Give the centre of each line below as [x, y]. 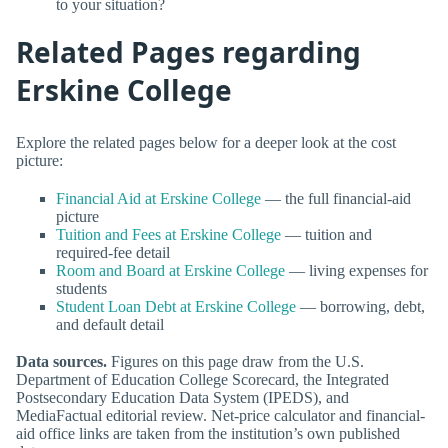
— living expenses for [356, 270]
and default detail [110, 324]
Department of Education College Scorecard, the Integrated [202, 379]
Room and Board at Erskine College [170, 270]
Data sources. [61, 361]
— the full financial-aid [336, 198]
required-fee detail [113, 252]
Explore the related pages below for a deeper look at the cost [206, 143]
